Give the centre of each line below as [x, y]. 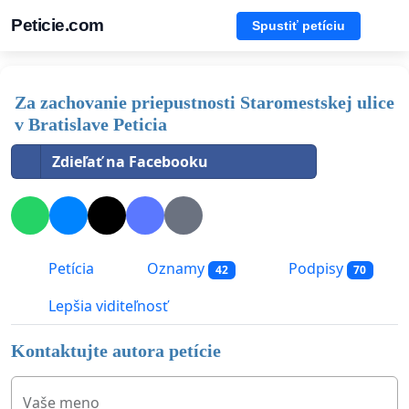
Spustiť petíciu [299, 25]
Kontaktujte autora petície [116, 351]
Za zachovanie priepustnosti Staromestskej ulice [204, 102]
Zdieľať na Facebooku [130, 162]
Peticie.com [58, 25]
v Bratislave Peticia [91, 124]
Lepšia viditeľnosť [106, 306]
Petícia [69, 269]
